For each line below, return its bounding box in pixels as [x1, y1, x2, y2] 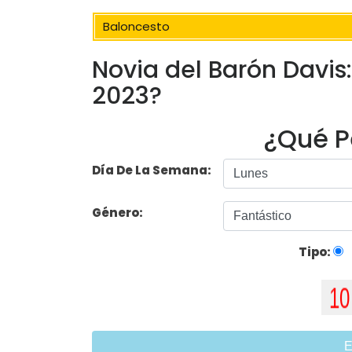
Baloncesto [103, 18, 170, 35]
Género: [92, 204, 145, 222]
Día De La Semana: [92, 162, 211, 179]
